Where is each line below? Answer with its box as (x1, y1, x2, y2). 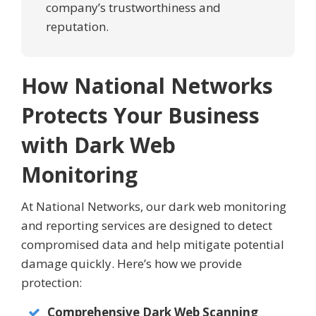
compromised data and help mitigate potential (21, 236, 284, 253)
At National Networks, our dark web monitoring (21, 198, 286, 215)
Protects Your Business (21, 101, 260, 130)
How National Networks (21, 71, 273, 101)
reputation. (46, 18, 109, 35)
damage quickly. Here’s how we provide (21, 255, 242, 272)
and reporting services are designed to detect (21, 217, 272, 234)
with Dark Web (21, 130, 176, 160)
